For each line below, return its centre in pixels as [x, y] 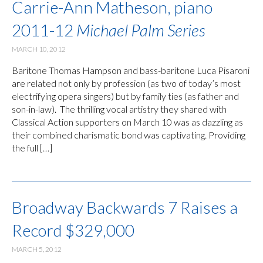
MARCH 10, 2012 [39, 49]
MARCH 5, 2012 [37, 249]
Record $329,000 [73, 230]
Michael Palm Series [141, 30]
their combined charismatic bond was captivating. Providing [129, 135]
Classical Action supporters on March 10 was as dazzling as [127, 122]
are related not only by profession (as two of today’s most [126, 83]
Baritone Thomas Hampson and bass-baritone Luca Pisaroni [131, 70]
